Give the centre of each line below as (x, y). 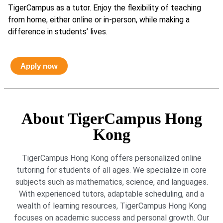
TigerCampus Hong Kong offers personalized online (111, 158)
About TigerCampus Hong (111, 118)
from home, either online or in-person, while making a (99, 19)
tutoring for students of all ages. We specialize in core (111, 170)
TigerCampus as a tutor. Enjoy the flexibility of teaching (105, 7)
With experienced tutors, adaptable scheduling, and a (111, 194)
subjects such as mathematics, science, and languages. (111, 182)
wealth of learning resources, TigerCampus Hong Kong (111, 206)
